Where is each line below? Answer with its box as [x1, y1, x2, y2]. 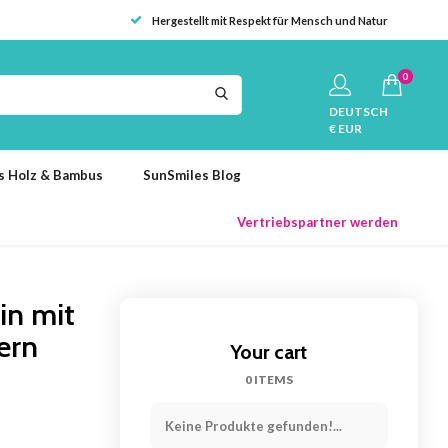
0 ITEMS [244, 372, 293, 386]
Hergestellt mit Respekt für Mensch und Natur [152, 13, 388, 27]
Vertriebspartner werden [237, 213, 398, 230]
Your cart [230, 340, 308, 364]
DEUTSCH [328, 103, 388, 119]
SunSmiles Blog [143, 166, 241, 183]
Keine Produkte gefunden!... [164, 418, 342, 434]
